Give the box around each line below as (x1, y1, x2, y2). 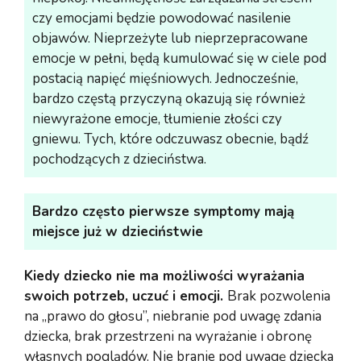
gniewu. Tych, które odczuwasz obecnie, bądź (32, 129, 309, 148)
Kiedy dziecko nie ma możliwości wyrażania (24, 266, 305, 285)
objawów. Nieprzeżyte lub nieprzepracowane (32, 28, 308, 48)
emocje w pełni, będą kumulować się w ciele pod (32, 48, 326, 68)
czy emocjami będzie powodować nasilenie (32, 8, 291, 27)
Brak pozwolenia (227, 286, 330, 305)
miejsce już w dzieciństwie (32, 222, 203, 241)
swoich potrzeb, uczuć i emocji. (24, 286, 227, 305)
